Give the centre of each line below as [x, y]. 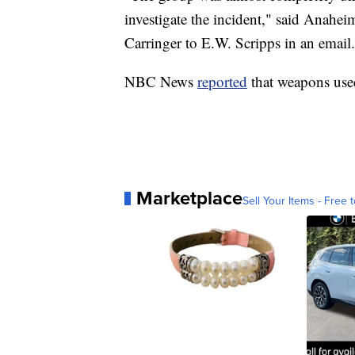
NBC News [161, 82]
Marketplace [189, 198]
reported [222, 82]
